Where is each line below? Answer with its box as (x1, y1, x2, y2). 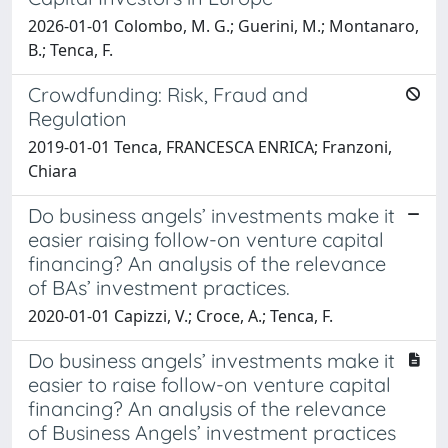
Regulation (28, 105, 127, 131)
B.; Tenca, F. (28, 38, 113, 61)
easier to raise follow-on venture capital (28, 371, 391, 397)
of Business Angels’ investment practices (28, 419, 396, 445)
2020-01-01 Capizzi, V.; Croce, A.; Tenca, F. (28, 304, 333, 327)
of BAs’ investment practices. (28, 274, 290, 300)
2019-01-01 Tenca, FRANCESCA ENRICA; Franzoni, (28, 135, 392, 158)
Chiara (28, 159, 77, 182)
